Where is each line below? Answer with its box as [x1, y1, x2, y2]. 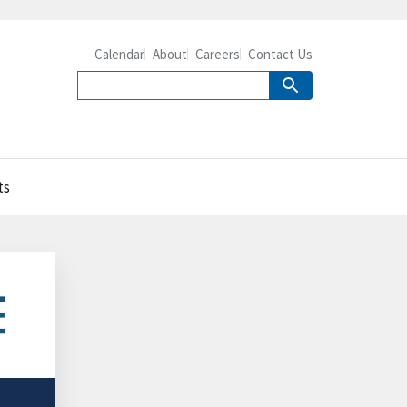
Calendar [94, 45, 144, 63]
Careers [195, 45, 240, 63]
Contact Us [248, 45, 313, 63]
